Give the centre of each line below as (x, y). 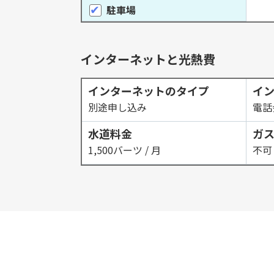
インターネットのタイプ (149, 91)
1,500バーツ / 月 (124, 150)
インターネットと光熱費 (148, 59)
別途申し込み (117, 107)
